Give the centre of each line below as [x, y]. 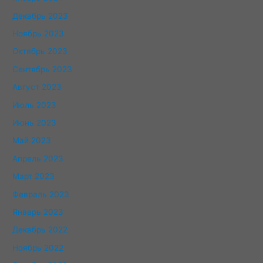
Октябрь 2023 [40, 51]
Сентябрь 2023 [43, 69]
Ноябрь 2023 [38, 34]
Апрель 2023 [38, 158]
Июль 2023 [35, 105]
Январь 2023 [38, 212]
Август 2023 [37, 87]
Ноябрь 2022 [38, 247]
